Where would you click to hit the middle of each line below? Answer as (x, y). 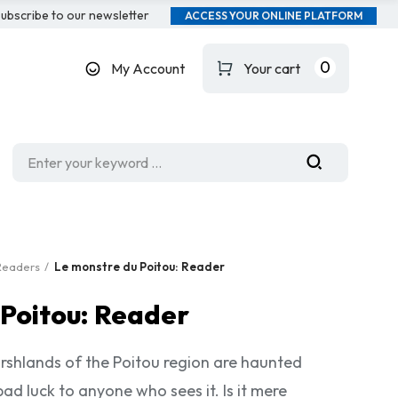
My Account (147, 68)
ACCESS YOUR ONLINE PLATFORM (273, 16)
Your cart (271, 68)
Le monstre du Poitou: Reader (139, 267)
